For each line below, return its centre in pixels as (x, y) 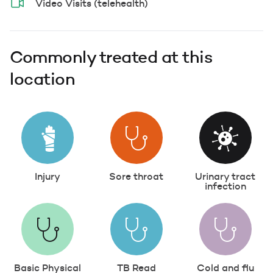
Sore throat (136, 176)
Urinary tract (225, 176)
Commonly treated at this (111, 56)
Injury (48, 176)
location (42, 78)
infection (225, 186)
